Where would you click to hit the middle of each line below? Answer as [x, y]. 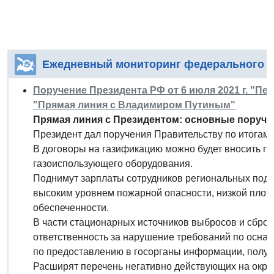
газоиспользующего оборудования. [113, 163]
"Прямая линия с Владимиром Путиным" [134, 105]
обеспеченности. [71, 207]
